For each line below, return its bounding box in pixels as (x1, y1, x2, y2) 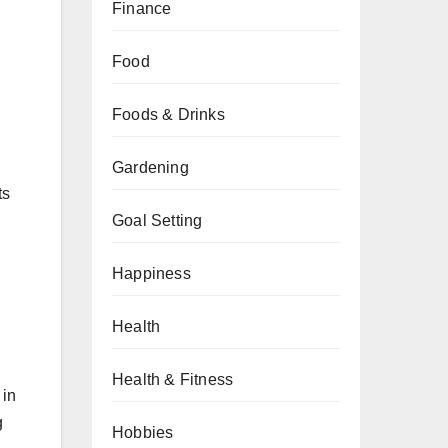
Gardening (112, 159, 189, 176)
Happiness (112, 265, 191, 282)
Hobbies (112, 424, 174, 441)
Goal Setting (112, 212, 203, 229)
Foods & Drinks (112, 106, 225, 123)
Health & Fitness (112, 371, 234, 388)
